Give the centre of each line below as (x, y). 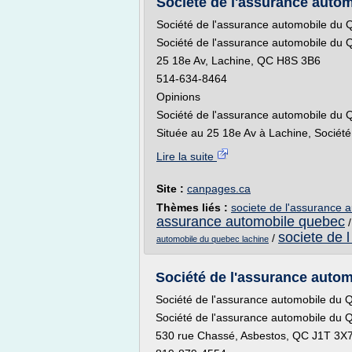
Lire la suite (187, 156)
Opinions (178, 97)
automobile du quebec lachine (213, 239)
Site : (172, 189)
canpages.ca (219, 189)
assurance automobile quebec (251, 222)
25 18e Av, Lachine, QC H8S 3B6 (238, 60)
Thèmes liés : (194, 207)
